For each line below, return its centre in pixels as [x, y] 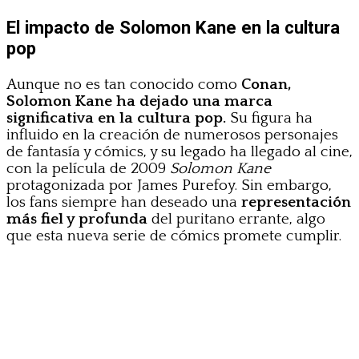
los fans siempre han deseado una [124, 202]
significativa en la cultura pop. [116, 118]
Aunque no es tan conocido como [124, 84]
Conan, [266, 84]
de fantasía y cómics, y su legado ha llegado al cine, [179, 151]
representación [296, 202]
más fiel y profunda [77, 219]
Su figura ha [269, 118]
